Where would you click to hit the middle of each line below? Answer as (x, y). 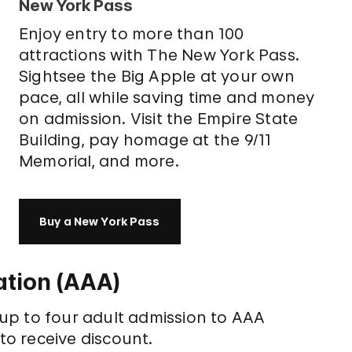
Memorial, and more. (99, 161)
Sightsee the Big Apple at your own (156, 76)
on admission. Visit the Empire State (158, 119)
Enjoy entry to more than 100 (131, 34)
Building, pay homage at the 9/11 (145, 140)
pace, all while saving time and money (167, 97)
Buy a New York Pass (99, 221)
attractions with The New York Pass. (159, 55)
